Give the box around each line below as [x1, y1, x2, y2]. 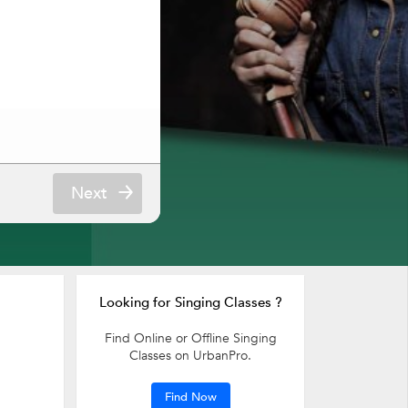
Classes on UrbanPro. [129, 347, 251, 364]
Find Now [164, 389, 217, 405]
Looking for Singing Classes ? [98, 293, 282, 311]
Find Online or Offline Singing [104, 330, 277, 347]
